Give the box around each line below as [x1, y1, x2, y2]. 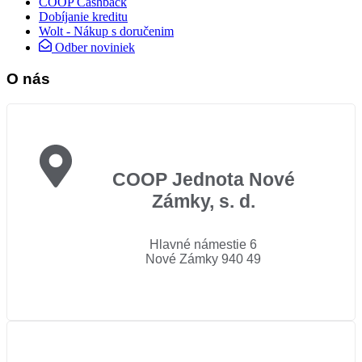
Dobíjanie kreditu [39, 10, 128, 24]
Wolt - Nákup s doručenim [39, 24, 174, 39]
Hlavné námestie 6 [149, 237, 257, 251]
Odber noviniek [55, 40, 135, 55]
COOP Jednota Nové [112, 169, 295, 191]
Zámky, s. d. [151, 191, 255, 213]
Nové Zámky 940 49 [145, 251, 261, 266]
